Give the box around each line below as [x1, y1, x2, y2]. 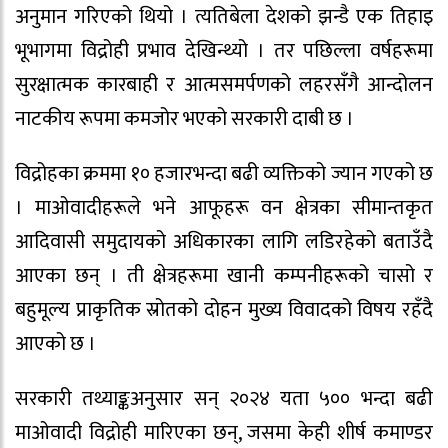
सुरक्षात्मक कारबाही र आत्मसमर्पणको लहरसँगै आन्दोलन [15, 68, 433, 103]
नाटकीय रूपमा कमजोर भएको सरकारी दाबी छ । [15, 102, 354, 137]
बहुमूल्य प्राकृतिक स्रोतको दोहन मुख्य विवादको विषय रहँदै [15, 293, 433, 328]
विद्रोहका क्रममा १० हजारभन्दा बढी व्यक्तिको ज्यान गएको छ [15, 157, 433, 192]
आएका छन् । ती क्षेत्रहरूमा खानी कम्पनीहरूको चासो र [15, 259, 433, 294]
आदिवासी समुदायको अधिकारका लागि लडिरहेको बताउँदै [15, 225, 433, 260]
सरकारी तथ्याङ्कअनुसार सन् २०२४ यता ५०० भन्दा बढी [15, 381, 433, 416]
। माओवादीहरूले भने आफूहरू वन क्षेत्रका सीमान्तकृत [15, 191, 433, 226]
